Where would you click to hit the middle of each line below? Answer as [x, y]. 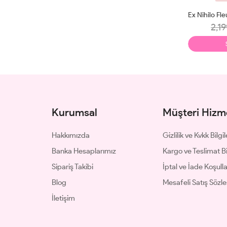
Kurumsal [74, 112]
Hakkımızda [71, 136]
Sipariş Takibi [72, 167]
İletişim [63, 198]
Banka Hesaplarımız [84, 151]
